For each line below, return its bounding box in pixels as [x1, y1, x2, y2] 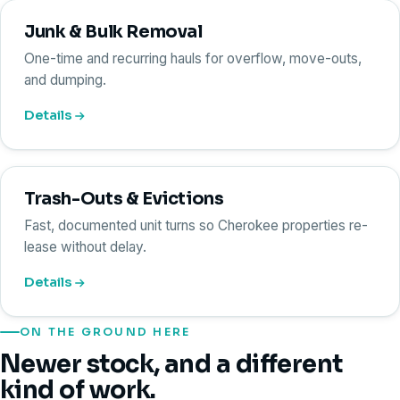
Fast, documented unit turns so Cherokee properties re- [24, 217, 368, 234]
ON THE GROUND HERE [20, 324, 191, 339]
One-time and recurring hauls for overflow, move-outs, [24, 50, 362, 67]
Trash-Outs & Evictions [24, 187, 224, 210]
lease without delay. [24, 238, 146, 255]
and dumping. [24, 71, 106, 88]
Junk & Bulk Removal [24, 21, 203, 43]
